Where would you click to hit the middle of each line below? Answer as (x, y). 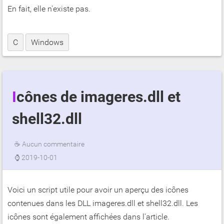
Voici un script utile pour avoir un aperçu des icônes (98, 190)
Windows (47, 42)
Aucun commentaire (53, 144)
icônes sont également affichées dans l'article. (88, 217)
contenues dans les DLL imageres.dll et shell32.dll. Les (103, 203)
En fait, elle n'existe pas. (49, 8)
